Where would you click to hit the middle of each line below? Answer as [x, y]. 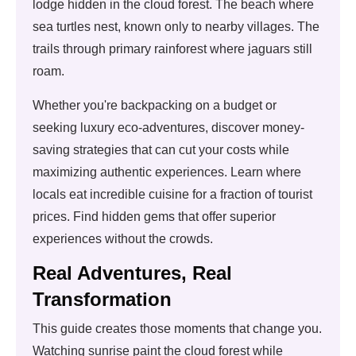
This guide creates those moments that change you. [177, 329]
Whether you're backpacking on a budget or [155, 105]
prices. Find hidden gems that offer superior [154, 217]
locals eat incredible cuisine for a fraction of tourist [172, 194]
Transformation [102, 299]
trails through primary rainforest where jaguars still [172, 49]
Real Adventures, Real [132, 273]
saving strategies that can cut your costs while [161, 150]
